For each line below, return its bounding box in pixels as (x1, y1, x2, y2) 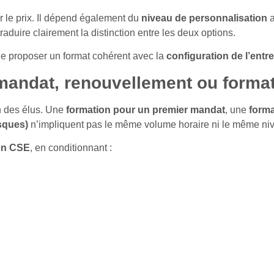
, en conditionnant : (30, 143, 112, 154)
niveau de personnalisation (141, 13, 267, 24)
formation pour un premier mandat (66, 104, 225, 115)
